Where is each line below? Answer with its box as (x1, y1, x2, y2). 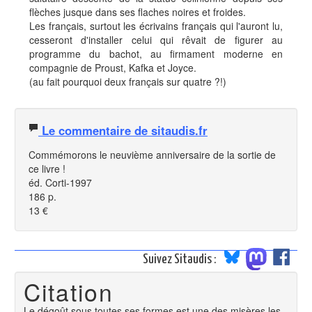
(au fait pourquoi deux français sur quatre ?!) (29, 75, 226, 88)
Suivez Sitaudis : (143, 252, 218, 266)
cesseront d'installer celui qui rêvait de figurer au (29, 33, 283, 47)
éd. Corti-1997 (29, 175, 92, 189)
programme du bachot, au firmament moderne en (29, 47, 283, 61)
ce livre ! (29, 162, 65, 175)
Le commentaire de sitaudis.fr (38, 122, 208, 139)
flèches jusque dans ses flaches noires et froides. (29, 5, 246, 19)
